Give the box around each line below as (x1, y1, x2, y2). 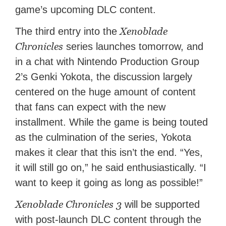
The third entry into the (15, 26, 118, 37)
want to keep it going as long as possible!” (15, 177, 203, 189)
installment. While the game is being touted (15, 117, 208, 128)
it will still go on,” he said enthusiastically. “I (15, 162, 207, 174)
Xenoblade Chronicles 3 (15, 198, 122, 211)
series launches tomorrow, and (63, 41, 204, 52)
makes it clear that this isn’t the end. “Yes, (15, 147, 203, 158)
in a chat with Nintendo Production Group (15, 56, 200, 68)
